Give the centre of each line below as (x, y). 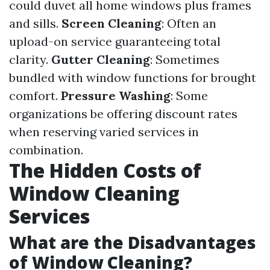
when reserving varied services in (104, 132)
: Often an (189, 23)
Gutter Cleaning (101, 59)
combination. (46, 150)
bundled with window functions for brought (133, 77)
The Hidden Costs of (105, 170)
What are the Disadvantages (133, 242)
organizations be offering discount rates (123, 114)
